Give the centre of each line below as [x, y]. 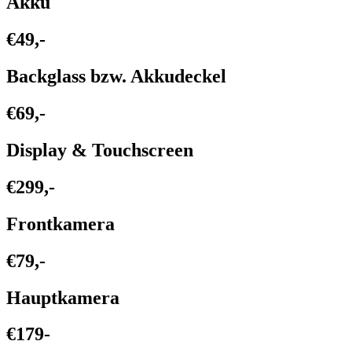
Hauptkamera [63, 297]
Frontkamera [60, 224]
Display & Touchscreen [100, 150]
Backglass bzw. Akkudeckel [116, 77]
